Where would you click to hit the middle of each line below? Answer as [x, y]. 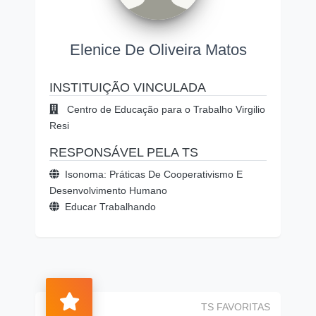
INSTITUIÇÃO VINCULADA [128, 87]
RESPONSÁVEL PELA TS [124, 152]
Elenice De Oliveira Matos [158, 50]
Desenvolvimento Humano [108, 190]
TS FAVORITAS [236, 307]
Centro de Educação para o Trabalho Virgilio [165, 109]
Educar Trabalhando [110, 207]
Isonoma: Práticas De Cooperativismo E [154, 174]
